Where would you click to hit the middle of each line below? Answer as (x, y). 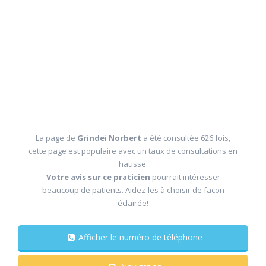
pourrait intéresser (185, 177)
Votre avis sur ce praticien (98, 177)
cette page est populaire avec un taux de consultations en (133, 151)
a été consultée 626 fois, (187, 138)
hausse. (133, 164)
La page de (56, 138)
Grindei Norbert (110, 138)
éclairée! (133, 203)
